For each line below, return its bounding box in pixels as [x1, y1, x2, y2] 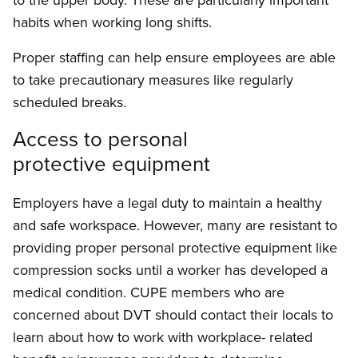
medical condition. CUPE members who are [13, 282, 284, 303]
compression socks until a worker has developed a [13, 260, 328, 280]
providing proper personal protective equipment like [13, 237, 337, 258]
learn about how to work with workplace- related [13, 327, 312, 348]
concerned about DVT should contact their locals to [13, 304, 333, 325]
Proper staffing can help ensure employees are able [13, 47, 336, 68]
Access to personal [13, 124, 188, 153]
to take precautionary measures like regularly [13, 70, 293, 90]
